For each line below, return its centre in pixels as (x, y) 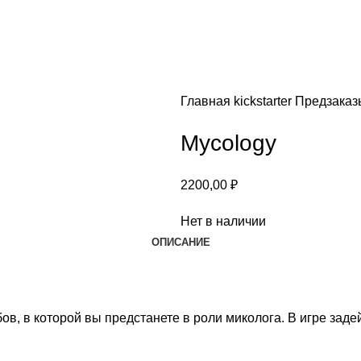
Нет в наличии (223, 221)
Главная (207, 101)
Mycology (228, 143)
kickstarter (264, 101)
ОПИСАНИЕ (180, 242)
